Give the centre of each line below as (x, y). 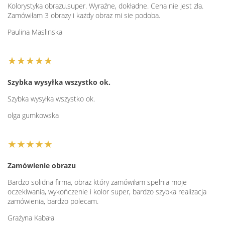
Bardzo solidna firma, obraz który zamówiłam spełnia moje (97, 182)
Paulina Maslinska (35, 32)
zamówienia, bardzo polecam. (53, 201)
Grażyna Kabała (31, 217)
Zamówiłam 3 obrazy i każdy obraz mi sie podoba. (84, 15)
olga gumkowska (33, 115)
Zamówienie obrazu (42, 165)
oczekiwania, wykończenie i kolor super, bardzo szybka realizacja (107, 191)
